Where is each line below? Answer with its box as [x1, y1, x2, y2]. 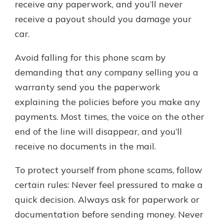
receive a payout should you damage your [15, 13, 191, 25]
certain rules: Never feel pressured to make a [15, 179, 203, 190]
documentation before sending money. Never [15, 209, 203, 220]
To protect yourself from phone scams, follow [15, 164, 202, 176]
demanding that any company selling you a [15, 67, 198, 78]
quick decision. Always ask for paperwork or [15, 194, 199, 205]
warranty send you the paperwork [15, 81, 160, 93]
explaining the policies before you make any [15, 96, 200, 108]
